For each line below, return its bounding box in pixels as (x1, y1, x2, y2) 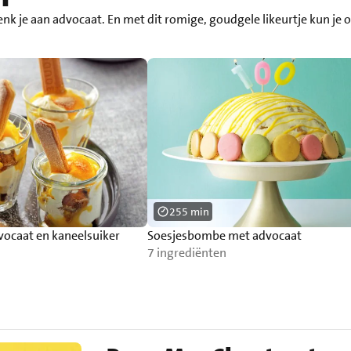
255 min (168, 204, 209, 219)
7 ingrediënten (147, 244, 226, 262)
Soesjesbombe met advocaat (147, 227, 302, 244)
